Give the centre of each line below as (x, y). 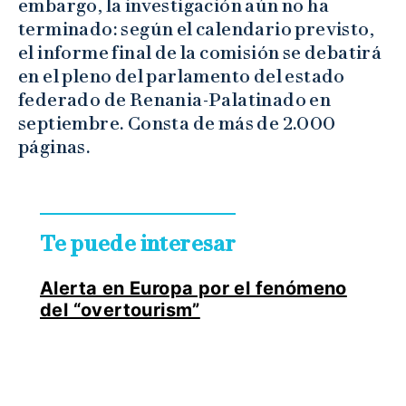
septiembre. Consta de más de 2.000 (177, 124)
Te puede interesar (138, 244)
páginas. (55, 147)
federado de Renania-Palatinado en (175, 100)
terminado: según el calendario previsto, (196, 29)
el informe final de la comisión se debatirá (200, 53)
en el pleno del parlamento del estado (182, 77)
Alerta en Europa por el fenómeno (193, 289)
